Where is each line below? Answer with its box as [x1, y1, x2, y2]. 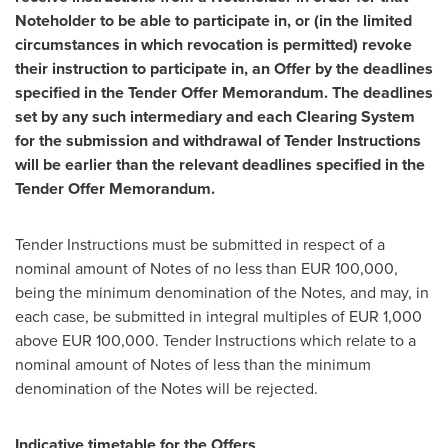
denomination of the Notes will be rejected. [15, 377, 318, 400]
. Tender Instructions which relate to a [155, 329, 416, 352]
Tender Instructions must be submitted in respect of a [15, 233, 385, 256]
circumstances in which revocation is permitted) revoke [15, 33, 412, 56]
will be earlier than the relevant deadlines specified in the [15, 153, 425, 176]
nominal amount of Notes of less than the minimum [15, 353, 371, 376]
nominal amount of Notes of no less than [15, 257, 301, 280]
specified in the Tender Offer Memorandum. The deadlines [15, 81, 433, 104]
